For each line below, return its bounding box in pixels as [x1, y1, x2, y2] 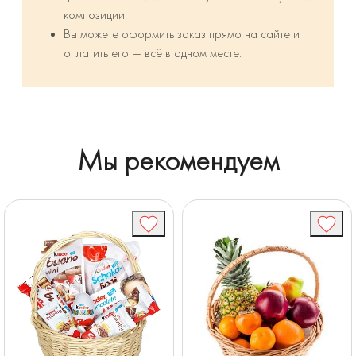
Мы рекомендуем [77, 145, 279, 178]
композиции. [64, 8, 127, 23]
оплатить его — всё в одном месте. [64, 46, 242, 61]
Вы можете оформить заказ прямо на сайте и [64, 27, 300, 42]
